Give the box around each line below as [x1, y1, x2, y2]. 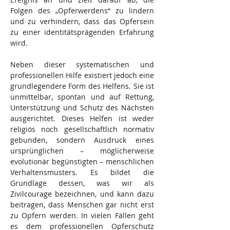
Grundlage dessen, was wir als [10, 178, 154, 188]
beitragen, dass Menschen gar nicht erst [10, 200, 154, 209]
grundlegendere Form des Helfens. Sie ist [10, 81, 154, 91]
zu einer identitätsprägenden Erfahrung [10, 27, 154, 37]
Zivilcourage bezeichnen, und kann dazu [10, 189, 154, 199]
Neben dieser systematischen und [10, 60, 154, 69]
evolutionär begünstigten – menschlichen [10, 157, 154, 166]
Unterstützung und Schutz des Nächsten [10, 103, 154, 112]
